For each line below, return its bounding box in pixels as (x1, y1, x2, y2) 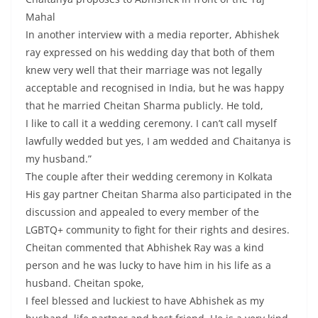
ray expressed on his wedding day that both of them (26, 45, 275, 59)
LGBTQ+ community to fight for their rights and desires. (26, 223, 290, 236)
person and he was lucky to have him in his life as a (26, 258, 271, 272)
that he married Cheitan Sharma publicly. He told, (26, 99, 263, 112)
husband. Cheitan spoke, (26, 276, 144, 290)
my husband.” (26, 152, 92, 165)
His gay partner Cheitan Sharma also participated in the (26, 187, 292, 201)
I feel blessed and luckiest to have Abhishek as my (26, 294, 264, 307)
